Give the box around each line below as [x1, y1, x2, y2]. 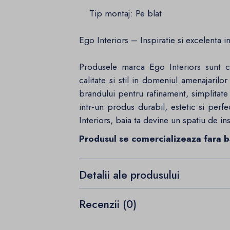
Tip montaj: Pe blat [79, 7, 162, 21]
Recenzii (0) [79, 196, 137, 212]
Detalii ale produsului [79, 167, 180, 183]
